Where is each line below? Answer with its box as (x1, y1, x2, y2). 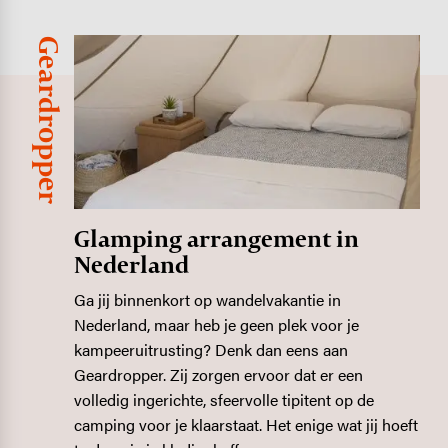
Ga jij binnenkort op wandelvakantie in (74, 287, 342, 311)
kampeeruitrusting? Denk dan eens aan (74, 337, 349, 361)
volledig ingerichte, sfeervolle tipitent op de (74, 387, 375, 411)
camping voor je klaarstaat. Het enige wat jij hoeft (74, 412, 419, 436)
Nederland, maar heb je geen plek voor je (74, 312, 360, 336)
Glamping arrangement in (74, 223, 360, 255)
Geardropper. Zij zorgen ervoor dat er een (74, 362, 364, 386)
